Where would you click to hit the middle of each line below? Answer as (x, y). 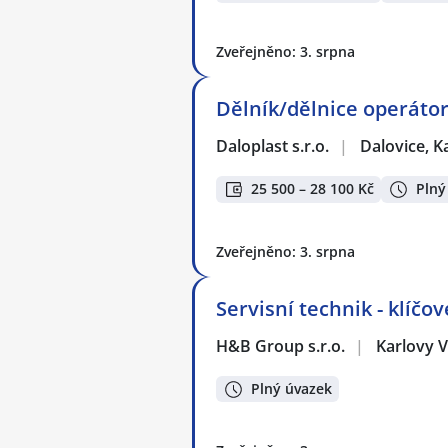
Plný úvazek (291, 389)
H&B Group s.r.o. (281, 345)
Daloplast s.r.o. (273, 146)
